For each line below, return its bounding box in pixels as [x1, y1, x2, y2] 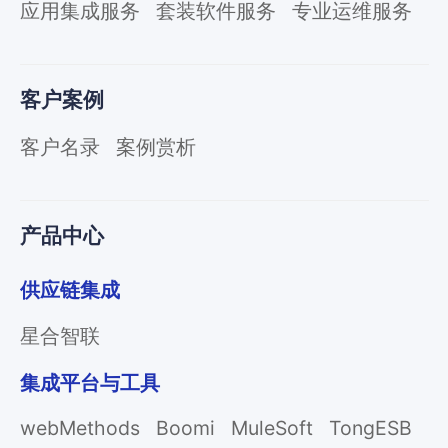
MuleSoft [231, 416, 313, 441]
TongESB [329, 416, 413, 441]
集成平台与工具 [19, 371, 160, 396]
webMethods [19, 416, 140, 441]
